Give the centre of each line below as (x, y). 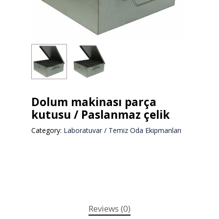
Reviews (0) (109, 209)
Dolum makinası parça (94, 102)
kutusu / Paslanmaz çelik (100, 115)
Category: (47, 131)
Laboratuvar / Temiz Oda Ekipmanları (122, 131)
